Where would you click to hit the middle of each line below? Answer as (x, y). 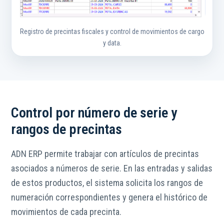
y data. (112, 43)
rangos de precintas (66, 129)
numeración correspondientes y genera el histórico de (109, 197)
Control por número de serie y (94, 112)
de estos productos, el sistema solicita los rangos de (107, 182)
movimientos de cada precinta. (66, 211)
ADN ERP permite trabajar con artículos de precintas (105, 153)
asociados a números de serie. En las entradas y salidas (112, 168)
